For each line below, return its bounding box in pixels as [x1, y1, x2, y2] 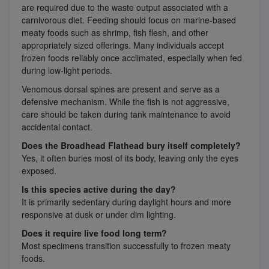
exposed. [22, 165, 56, 177]
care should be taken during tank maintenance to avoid [22, 108, 231, 121]
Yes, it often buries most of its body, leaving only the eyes [22, 152, 238, 165]
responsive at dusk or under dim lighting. [22, 208, 176, 221]
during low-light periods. [22, 64, 112, 77]
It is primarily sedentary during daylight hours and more [22, 196, 231, 208]
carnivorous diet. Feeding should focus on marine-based [22, 14, 236, 26]
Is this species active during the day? [22, 183, 176, 196]
